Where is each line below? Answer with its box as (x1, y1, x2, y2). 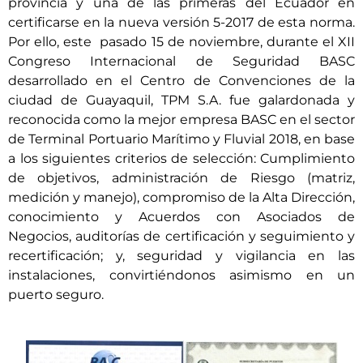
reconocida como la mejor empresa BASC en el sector (8, 111, 355, 127)
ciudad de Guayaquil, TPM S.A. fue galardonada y (8, 92, 355, 108)
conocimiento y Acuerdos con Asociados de (8, 208, 355, 224)
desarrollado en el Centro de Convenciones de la (8, 72, 355, 88)
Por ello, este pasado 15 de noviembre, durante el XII (8, 33, 355, 49)
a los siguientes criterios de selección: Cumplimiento (8, 150, 355, 166)
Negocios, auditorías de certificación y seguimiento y (8, 228, 355, 244)
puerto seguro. (8, 286, 104, 302)
